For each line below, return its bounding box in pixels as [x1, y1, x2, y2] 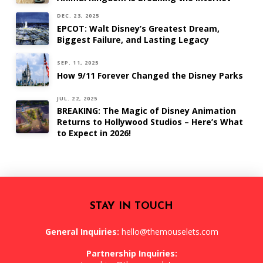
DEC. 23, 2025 [56, 12, 100, 20]
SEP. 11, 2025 [56, 59, 99, 67]
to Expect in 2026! [56, 127, 131, 139]
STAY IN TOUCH [90, 201, 173, 212]
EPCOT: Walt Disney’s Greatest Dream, [56, 22, 220, 34]
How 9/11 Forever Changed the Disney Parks [56, 69, 243, 81]
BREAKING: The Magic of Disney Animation [56, 105, 236, 117]
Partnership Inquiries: [86, 248, 177, 259]
